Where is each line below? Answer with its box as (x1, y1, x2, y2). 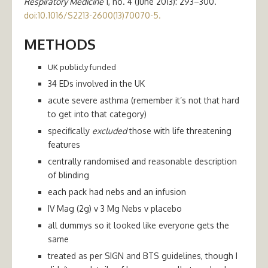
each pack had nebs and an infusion (48, 187, 186, 197)
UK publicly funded (48, 62, 116, 72)
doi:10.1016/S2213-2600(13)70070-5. (24, 10, 161, 20)
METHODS (24, 35, 96, 53)
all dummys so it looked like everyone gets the (48, 220, 229, 230)
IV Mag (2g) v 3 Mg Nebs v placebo (48, 203, 182, 214)
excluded (92, 126, 127, 136)
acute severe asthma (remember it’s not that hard (48, 95, 239, 105)
